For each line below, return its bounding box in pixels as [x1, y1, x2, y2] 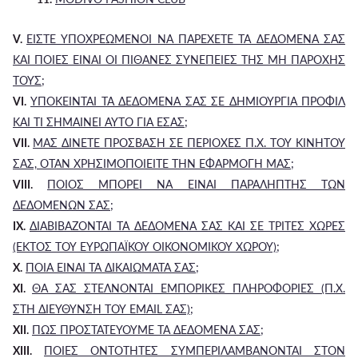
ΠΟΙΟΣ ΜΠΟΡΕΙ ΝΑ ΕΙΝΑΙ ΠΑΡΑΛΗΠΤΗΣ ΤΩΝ [47, 177, 345, 191]
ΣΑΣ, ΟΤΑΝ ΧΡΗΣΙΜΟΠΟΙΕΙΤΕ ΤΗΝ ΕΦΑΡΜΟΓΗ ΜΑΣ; [13, 157, 294, 170]
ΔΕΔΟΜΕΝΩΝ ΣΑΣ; [13, 198, 113, 212]
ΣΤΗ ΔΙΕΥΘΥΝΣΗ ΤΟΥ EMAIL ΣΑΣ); [13, 302, 193, 316]
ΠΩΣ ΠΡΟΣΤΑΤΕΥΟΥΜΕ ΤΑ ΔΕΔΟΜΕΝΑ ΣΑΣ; [32, 323, 264, 336]
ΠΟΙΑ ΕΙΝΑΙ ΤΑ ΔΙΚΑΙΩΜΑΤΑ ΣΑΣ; [26, 261, 199, 274]
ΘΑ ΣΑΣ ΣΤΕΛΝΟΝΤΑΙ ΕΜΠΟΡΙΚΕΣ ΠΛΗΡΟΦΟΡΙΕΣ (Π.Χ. [32, 281, 345, 295]
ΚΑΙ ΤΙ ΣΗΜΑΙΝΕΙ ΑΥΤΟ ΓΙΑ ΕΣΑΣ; [13, 115, 188, 129]
